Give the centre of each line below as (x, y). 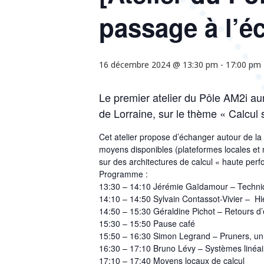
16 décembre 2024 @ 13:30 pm (159, 65)
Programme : (123, 174)
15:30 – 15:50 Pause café (147, 223)
